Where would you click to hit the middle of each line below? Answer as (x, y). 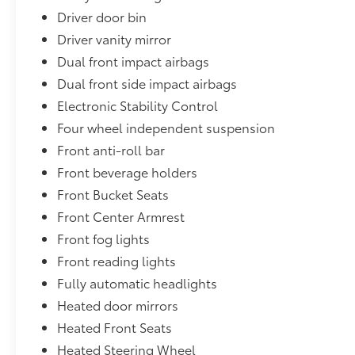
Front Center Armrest (121, 216)
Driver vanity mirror (115, 38)
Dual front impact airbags (134, 60)
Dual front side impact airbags (147, 82)
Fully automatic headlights (137, 282)
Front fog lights (104, 238)
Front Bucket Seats (113, 193)
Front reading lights (117, 260)
